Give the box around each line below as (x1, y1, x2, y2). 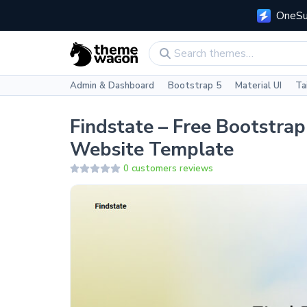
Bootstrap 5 (167, 79, 221, 92)
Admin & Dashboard (69, 79, 154, 92)
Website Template (69, 136, 234, 162)
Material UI (234, 79, 282, 92)
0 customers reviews (123, 162, 214, 175)
